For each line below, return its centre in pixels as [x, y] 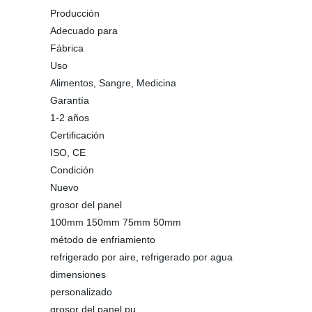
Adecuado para [84, 31]
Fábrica [67, 48]
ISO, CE [68, 153]
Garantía [70, 100]
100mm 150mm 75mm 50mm [116, 222]
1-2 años [70, 118]
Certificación [77, 135]
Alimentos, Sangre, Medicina [113, 83]
